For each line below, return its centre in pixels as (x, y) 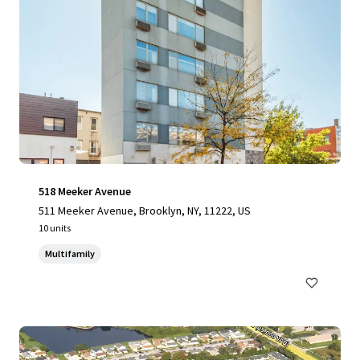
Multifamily (70, 254)
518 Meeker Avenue (85, 191)
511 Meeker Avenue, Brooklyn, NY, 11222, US (145, 211)
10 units (55, 228)
